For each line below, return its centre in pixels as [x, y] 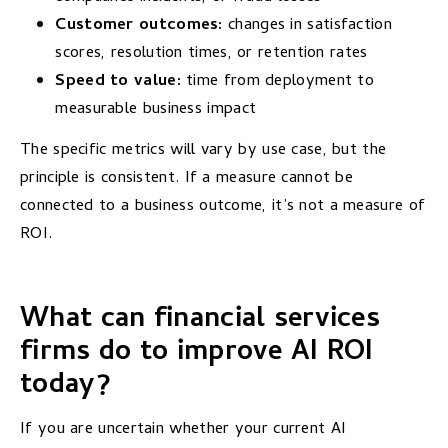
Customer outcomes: [139, 25]
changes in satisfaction [307, 25]
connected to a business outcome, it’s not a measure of [223, 207]
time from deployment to [277, 81]
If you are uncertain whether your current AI [183, 429]
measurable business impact [156, 109]
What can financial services [200, 321]
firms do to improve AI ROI [197, 354]
